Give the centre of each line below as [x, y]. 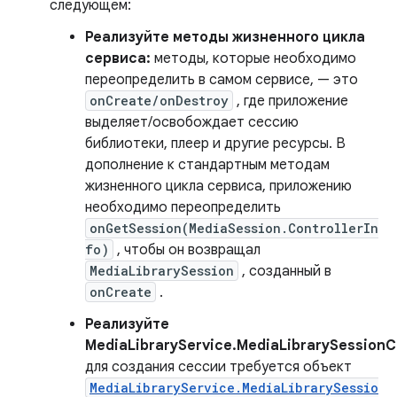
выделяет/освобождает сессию [192, 123]
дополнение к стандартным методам [207, 165]
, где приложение [291, 101]
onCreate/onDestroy [159, 101]
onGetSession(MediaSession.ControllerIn [234, 229]
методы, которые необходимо [253, 59]
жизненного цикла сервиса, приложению [218, 187]
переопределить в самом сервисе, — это [222, 80]
